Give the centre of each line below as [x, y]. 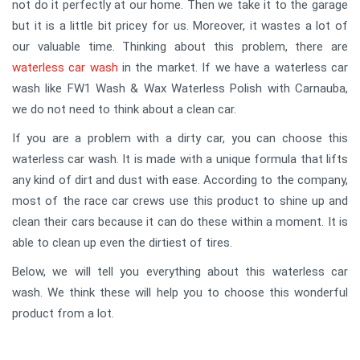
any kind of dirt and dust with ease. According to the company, [180, 180]
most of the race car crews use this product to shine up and [180, 200]
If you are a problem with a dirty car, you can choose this [180, 138]
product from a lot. [63, 313]
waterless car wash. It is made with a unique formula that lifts [180, 159]
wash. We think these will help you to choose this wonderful [180, 292]
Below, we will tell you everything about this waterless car [180, 271]
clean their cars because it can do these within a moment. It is [180, 221]
